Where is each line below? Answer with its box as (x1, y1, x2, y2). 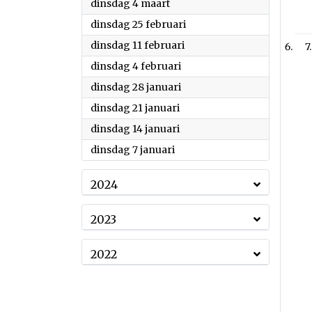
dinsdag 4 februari (91, 60, 181, 72)
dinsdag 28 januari (91, 81, 181, 93)
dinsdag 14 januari (91, 123, 180, 135)
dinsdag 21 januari (91, 102, 180, 114)
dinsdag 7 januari (91, 143, 175, 156)
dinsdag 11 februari (91, 39, 185, 52)
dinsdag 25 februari (91, 18, 186, 31)
